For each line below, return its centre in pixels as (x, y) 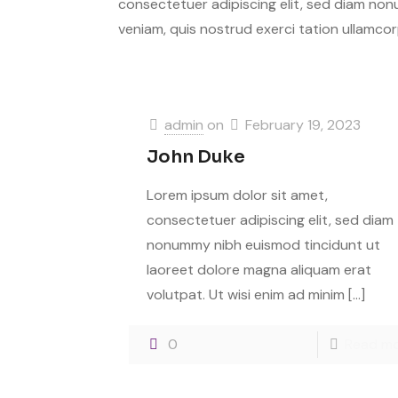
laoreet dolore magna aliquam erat (259, 270)
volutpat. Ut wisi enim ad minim (245, 295)
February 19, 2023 (302, 125)
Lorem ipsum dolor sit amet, (237, 195)
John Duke (195, 157)
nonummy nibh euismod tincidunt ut (263, 245)
